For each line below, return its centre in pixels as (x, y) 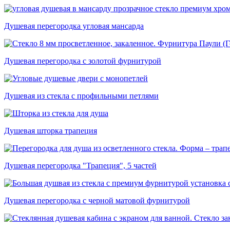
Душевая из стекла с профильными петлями (81, 96)
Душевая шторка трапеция (51, 131)
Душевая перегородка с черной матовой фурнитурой (97, 201)
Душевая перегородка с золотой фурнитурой (83, 61)
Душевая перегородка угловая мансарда (74, 26)
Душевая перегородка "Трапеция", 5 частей (80, 166)
